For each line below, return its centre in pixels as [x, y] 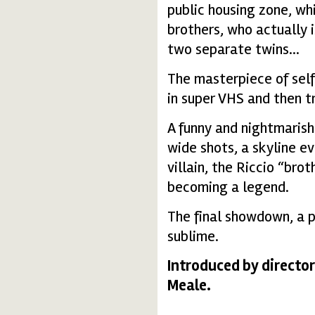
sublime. [193, 236]
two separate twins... [233, 49]
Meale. [189, 285]
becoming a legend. [228, 187]
